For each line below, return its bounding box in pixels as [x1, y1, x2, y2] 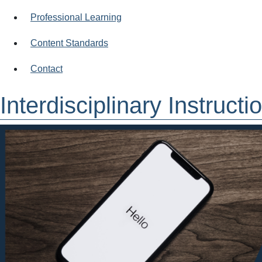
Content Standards [30, 37, 108, 48]
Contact [30, 63, 63, 74]
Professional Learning [30, 12, 122, 22]
